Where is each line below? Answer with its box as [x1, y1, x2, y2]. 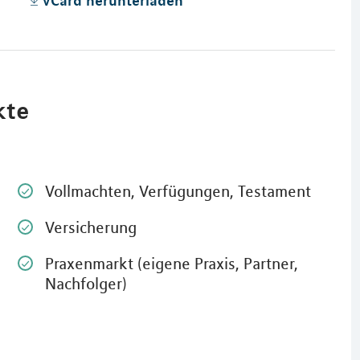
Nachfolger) [44, 273, 127, 293]
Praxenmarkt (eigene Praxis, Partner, [44, 253, 298, 273]
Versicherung [44, 217, 137, 237]
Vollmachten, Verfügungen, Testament [44, 181, 311, 201]
